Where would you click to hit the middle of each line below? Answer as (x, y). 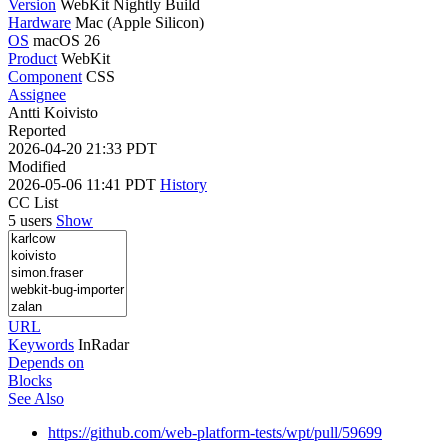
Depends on (46, 362)
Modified (37, 166)
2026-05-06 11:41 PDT (84, 184)
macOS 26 (66, 40)
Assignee (37, 94)
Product (32, 58)
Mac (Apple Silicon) (139, 22)
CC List (33, 202)
